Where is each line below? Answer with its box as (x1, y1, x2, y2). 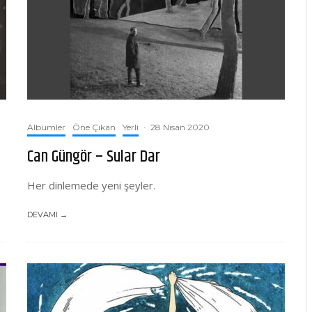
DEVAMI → (27, 210, 68, 219)
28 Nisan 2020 (150, 122, 210, 132)
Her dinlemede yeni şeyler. (27, 178, 155, 192)
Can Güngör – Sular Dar (27, 144, 160, 169)
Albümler (27, 122, 65, 132)
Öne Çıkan (72, 122, 116, 132)
